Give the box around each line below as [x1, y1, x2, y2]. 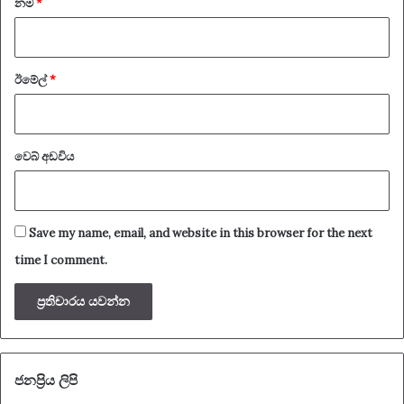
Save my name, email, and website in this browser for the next [29, 225, 372, 242]
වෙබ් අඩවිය [14, 149, 74, 165]
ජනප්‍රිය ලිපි [14, 372, 78, 391]
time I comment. [14, 252, 107, 269]
